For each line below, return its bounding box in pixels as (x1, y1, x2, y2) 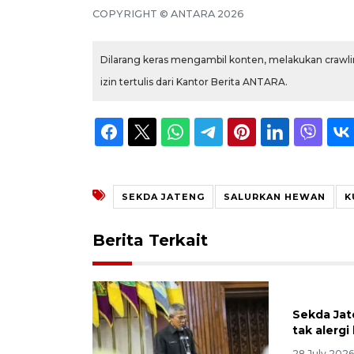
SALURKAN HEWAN (224, 191, 326, 203)
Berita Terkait (92, 231, 208, 250)
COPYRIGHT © (92, 8, 171, 21)
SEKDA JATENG (122, 191, 205, 203)
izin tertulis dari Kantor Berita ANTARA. (100, 76, 288, 88)
